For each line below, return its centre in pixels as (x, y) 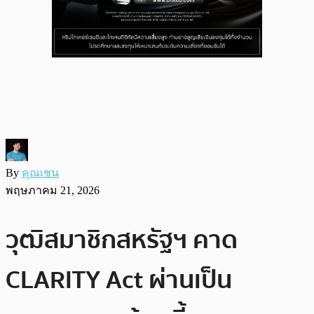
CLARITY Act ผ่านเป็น (119, 280)
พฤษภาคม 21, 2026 (53, 190)
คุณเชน (40, 172)
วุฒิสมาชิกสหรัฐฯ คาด (122, 240)
